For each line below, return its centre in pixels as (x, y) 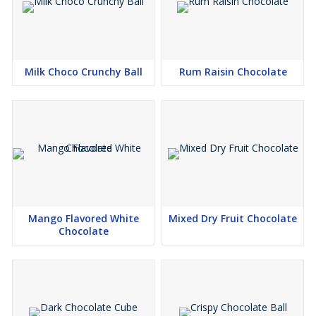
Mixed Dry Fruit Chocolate (233, 218)
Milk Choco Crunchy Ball (83, 72)
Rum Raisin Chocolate (233, 72)
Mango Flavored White (83, 218)
